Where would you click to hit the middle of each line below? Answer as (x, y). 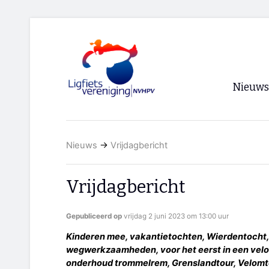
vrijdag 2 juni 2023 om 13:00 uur (176, 216)
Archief (252, 154)
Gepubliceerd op (95, 216)
